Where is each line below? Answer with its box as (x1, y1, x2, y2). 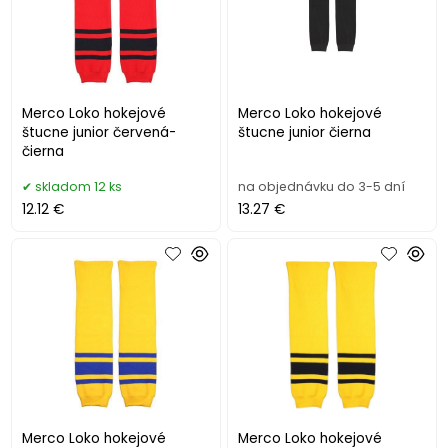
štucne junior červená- (22, 122, 177, 142)
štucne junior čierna (238, 122, 372, 142)
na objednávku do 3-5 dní (238, 177, 406, 195)
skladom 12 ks (35, 177, 123, 195)
